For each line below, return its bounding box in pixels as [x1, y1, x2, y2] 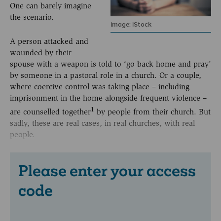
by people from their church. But [94, 107, 211, 116]
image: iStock [110, 19, 151, 29]
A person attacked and [10, 36, 88, 46]
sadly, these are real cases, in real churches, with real [10, 118, 195, 128]
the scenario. [10, 12, 54, 22]
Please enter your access [18, 161, 196, 181]
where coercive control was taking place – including [10, 81, 189, 91]
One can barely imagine [10, 1, 91, 11]
